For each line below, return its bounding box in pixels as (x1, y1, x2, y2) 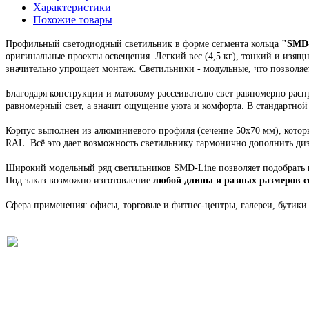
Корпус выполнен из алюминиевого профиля (6, 126, 197, 137)
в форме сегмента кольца (175, 39, 281, 50)
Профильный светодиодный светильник (6, 39, 175, 50)
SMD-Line (174, 163, 216, 174)
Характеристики (33, 1, 111, 14)
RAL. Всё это (6, 138, 63, 149)
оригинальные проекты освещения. (6, 51, 155, 62)
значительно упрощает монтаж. (6, 63, 139, 74)
